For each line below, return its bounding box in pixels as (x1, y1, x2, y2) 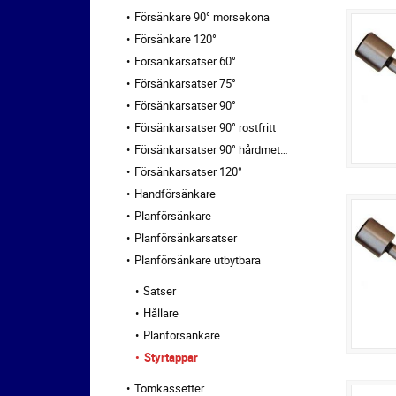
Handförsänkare (134, 185, 216, 202)
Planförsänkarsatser (134, 229, 237, 246)
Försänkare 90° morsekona (134, 8, 270, 25)
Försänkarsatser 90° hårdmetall (134, 141, 280, 157)
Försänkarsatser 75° (134, 74, 236, 91)
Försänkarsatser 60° (134, 52, 236, 69)
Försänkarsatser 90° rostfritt (134, 118, 276, 135)
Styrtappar (144, 348, 198, 365)
